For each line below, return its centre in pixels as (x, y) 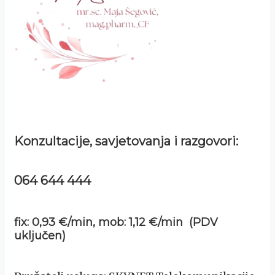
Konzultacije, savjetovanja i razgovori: (128, 141)
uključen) (40, 235)
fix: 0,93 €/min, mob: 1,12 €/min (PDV (116, 222)
